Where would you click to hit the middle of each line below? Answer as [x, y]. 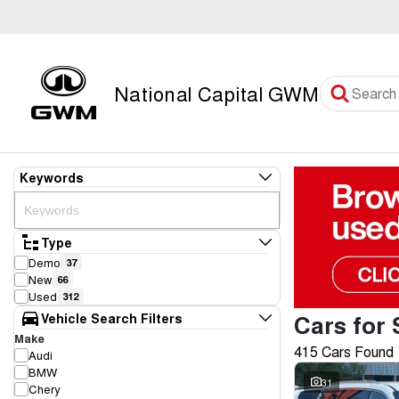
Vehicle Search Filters [111, 318]
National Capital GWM [217, 93]
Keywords [51, 177]
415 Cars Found [344, 352]
